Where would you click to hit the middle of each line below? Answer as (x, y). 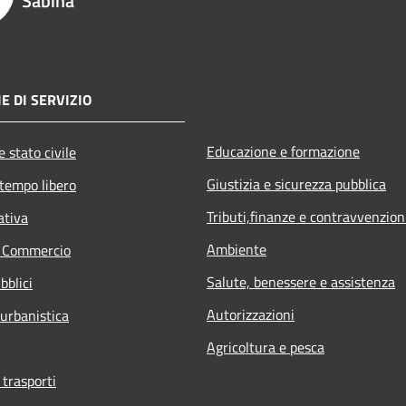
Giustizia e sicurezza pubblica (296, 184)
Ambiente (237, 249)
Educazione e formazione (283, 151)
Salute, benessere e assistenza (301, 281)
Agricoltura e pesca (266, 347)
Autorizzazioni (251, 314)
